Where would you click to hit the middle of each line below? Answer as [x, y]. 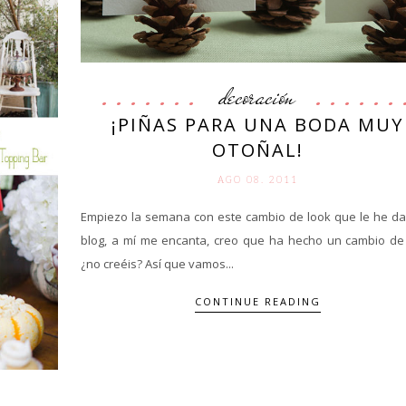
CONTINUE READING [257, 301]
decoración [257, 97]
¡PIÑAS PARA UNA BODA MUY [257, 125]
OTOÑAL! [257, 150]
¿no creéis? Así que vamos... [157, 264]
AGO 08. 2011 [257, 179]
